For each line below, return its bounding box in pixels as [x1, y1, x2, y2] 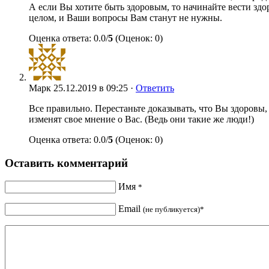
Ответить [136, 83, 174, 93]
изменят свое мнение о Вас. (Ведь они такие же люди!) [29, 114, 254, 124]
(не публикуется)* [143, 205, 204, 214]
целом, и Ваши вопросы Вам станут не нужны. [29, 13, 222, 23]
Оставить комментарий [5, 156, 128, 169]
